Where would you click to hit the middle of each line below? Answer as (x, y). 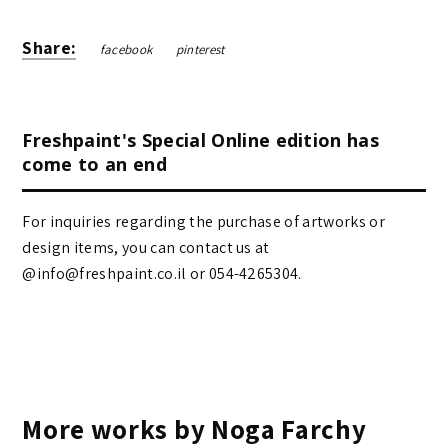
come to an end (94, 163)
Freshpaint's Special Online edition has (201, 139)
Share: (49, 47)
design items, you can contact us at (146, 247)
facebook (126, 49)
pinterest (200, 49)
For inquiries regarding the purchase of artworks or (203, 221)
